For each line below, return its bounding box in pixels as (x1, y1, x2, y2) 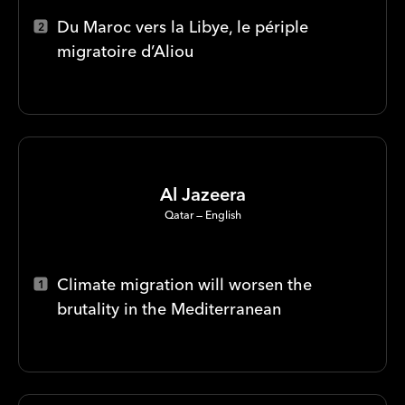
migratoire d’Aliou (57, 40, 193, 61)
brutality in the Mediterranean (57, 297, 281, 319)
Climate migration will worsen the (57, 273, 312, 295)
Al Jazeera (159, 182, 246, 205)
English (204, 207, 241, 221)
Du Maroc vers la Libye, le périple (57, 15, 308, 37)
